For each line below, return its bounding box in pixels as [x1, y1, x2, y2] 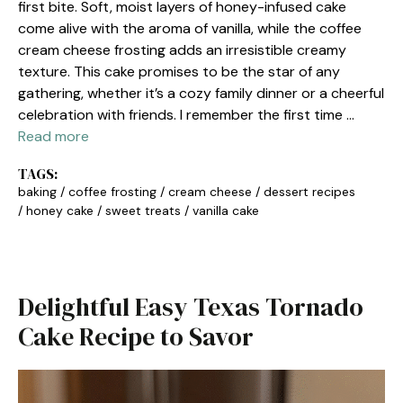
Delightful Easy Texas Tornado [18, 290, 363, 324]
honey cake [26, 202, 94, 219]
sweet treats [105, 202, 181, 219]
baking [18, 184, 57, 200]
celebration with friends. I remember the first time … [18, 105, 354, 124]
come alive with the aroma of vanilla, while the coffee [18, 19, 362, 38]
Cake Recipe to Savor [18, 319, 254, 354]
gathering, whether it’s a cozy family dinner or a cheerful [18, 84, 384, 103]
